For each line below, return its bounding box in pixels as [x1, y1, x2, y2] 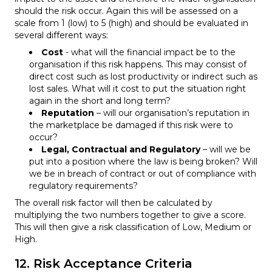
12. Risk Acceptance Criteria [15, 256, 192, 271]
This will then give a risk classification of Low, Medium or [15, 221, 251, 233]
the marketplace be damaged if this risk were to [29, 119, 233, 131]
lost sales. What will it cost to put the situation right [29, 83, 246, 94]
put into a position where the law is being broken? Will [29, 155, 257, 167]
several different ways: [15, 29, 108, 41]
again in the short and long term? [29, 95, 171, 106]
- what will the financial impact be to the [63, 46, 236, 58]
